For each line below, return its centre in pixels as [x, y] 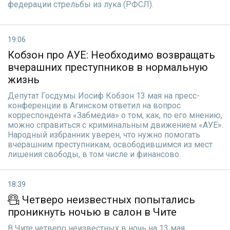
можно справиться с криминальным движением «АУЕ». [116, 125]
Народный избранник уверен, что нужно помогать [104, 135]
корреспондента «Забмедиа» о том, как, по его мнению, [115, 115]
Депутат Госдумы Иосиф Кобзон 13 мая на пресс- [104, 96]
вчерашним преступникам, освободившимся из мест [110, 145]
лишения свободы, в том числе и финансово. [94, 154]
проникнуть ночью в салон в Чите [92, 212]
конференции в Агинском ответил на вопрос [94, 106]
